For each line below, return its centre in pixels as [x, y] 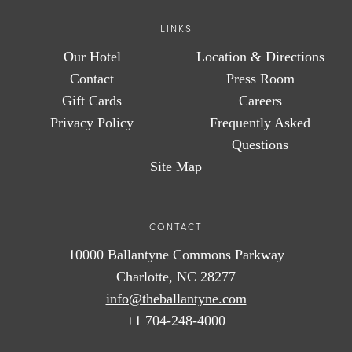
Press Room [260, 79]
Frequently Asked [260, 123]
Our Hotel [92, 57]
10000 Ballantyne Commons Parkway [176, 255]
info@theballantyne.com [176, 299]
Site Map [176, 167]
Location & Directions [260, 57]
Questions [260, 145]
